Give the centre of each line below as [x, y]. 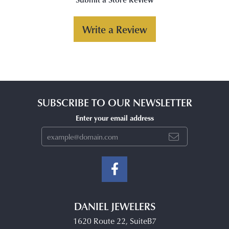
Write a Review [114, 29]
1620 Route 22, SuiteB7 [114, 221]
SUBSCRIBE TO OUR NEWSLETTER [114, 102]
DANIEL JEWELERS [114, 206]
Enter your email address [114, 117]
